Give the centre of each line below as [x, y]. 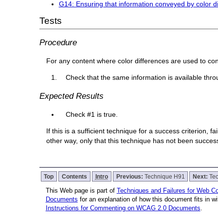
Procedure [58, 42]
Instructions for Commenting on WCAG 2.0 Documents [123, 208]
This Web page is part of [81, 190]
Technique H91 [164, 176]
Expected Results [71, 96]
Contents [75, 176]
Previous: [130, 176]
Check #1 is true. [92, 114]
